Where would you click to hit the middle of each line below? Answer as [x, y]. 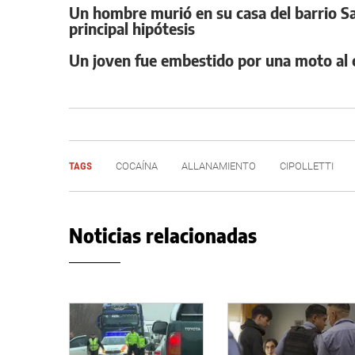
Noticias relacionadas [163, 235]
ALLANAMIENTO [219, 166]
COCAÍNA [137, 166]
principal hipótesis [132, 28]
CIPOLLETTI [307, 166]
